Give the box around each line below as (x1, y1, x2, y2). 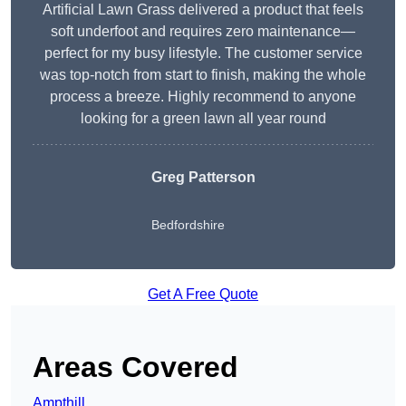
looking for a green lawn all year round (80, 111, 326, 127)
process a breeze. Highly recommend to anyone (50, 89, 356, 105)
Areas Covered (33, 351, 238, 384)
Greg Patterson (150, 169, 256, 186)
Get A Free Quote (148, 286, 258, 303)
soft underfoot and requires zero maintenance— (51, 24, 355, 40)
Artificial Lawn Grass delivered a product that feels (43, 2, 363, 18)
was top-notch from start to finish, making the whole (40, 67, 366, 83)
